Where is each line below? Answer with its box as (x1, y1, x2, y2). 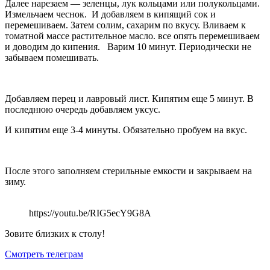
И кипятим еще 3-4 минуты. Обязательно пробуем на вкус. (5, 125, 247, 136)
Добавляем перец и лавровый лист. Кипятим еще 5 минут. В (5, 93, 254, 104)
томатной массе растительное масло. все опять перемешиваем (5, 31, 260, 42)
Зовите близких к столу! (5, 228, 105, 239)
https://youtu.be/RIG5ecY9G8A (29, 208, 151, 219)
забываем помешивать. (5, 52, 99, 63)
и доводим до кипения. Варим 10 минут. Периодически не (5, 42, 251, 52)
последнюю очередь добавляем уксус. (5, 104, 160, 115)
